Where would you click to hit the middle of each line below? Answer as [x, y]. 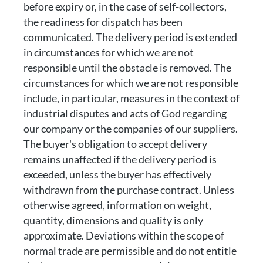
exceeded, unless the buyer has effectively [117, 174]
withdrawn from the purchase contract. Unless [129, 190]
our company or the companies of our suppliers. [131, 129]
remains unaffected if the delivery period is [120, 159]
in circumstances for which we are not [109, 52]
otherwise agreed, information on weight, [117, 205]
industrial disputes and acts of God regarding [125, 113]
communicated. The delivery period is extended [130, 37]
